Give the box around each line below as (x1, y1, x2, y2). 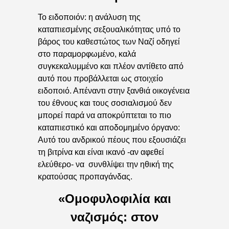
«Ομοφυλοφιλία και (58, 191, 171, 205)
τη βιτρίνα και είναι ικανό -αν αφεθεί (38, 148, 164, 157)
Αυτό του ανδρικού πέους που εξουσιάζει (38, 135, 186, 145)
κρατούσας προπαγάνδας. (38, 172, 132, 181)
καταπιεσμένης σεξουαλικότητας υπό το (38, 25, 180, 34)
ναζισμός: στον (71, 210, 158, 224)
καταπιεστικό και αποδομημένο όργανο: (38, 123, 180, 132)
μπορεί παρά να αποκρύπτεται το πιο (38, 111, 171, 120)
